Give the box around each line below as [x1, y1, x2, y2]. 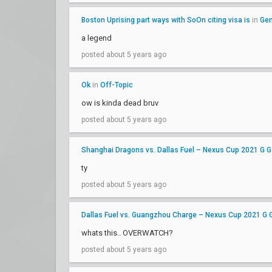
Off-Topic [100, 81, 133, 89]
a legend [81, 33, 112, 42]
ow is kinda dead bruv [81, 98, 158, 107]
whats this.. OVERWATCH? [81, 228, 173, 237]
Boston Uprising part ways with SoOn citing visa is [81, 16, 250, 24]
